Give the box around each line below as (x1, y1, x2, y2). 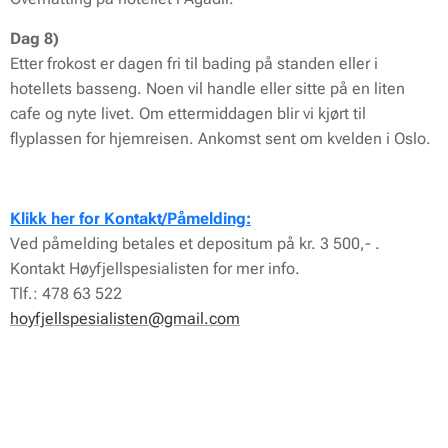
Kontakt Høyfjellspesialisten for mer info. (10, 259, 300, 278)
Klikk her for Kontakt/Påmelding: (10, 209, 251, 228)
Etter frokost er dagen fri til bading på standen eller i (10, 54, 378, 73)
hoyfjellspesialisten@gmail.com (10, 309, 240, 328)
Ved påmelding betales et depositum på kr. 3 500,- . (10, 234, 380, 253)
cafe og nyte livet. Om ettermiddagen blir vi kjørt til (10, 104, 366, 123)
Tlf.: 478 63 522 (10, 284, 122, 303)
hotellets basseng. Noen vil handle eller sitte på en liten (10, 79, 405, 98)
